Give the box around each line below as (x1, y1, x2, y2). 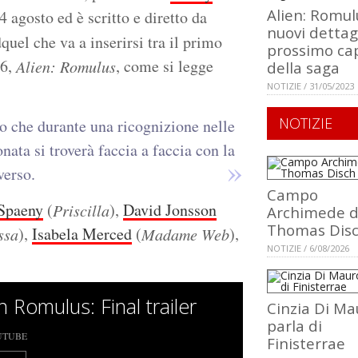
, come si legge (116, 55, 213, 78)
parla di (267, 316, 322, 336)
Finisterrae (267, 333, 345, 354)
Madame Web (141, 224, 229, 245)
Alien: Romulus (16, 56, 116, 78)
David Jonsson (123, 199, 217, 221)
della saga (267, 58, 340, 78)
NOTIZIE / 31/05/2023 (267, 80, 354, 93)
